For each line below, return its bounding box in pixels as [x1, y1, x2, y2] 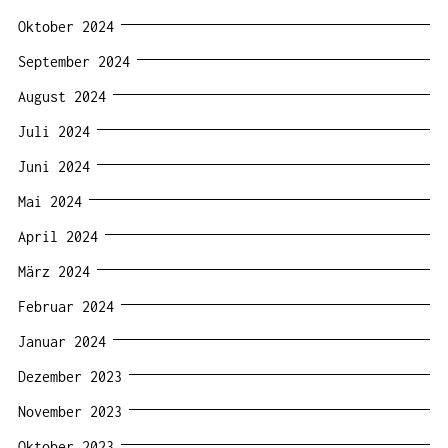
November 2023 [18, 402, 122, 420]
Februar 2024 [18, 297, 114, 315]
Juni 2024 [18, 157, 90, 175]
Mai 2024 [18, 192, 82, 210]
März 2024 [18, 262, 90, 280]
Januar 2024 [18, 332, 106, 350]
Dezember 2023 [18, 367, 122, 385]
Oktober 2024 [18, 17, 114, 35]
